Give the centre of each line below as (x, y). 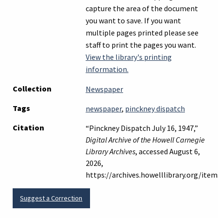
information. (107, 69)
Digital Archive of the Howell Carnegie (145, 140)
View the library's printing (129, 57)
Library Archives (110, 152)
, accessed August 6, (168, 152)
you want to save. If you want (133, 21)
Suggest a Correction (51, 198)
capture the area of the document (142, 9)
